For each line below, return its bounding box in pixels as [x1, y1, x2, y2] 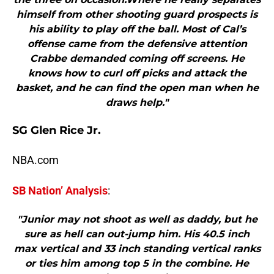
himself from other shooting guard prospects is [17, 9, 257, 21]
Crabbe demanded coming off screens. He [29, 53, 245, 65]
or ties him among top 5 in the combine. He [25, 257, 249, 270]
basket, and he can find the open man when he [15, 82, 259, 94]
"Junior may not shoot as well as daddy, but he [17, 213, 257, 226]
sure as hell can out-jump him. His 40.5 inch [24, 228, 250, 240]
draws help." [106, 97, 168, 109]
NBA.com [12, 154, 59, 167]
